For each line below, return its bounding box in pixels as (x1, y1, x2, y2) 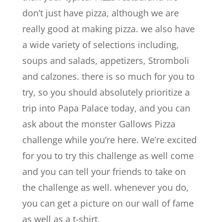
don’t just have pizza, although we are (22, 6, 179, 19)
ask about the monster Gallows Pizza (22, 117, 175, 130)
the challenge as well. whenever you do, (22, 181, 189, 193)
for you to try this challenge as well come (22, 149, 194, 162)
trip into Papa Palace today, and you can (22, 102, 190, 114)
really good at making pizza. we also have (22, 22, 195, 35)
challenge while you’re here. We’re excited (22, 133, 197, 146)
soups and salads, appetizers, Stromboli (22, 54, 189, 66)
